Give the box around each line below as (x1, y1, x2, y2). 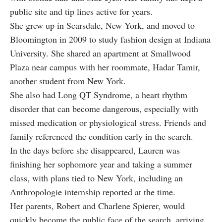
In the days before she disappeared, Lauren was (10, 144, 180, 157)
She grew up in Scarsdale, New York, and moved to (10, 19, 195, 32)
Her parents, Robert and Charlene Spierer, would (10, 200, 185, 212)
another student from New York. (10, 75, 126, 87)
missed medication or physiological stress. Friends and (10, 116, 206, 129)
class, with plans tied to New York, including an (10, 172, 183, 184)
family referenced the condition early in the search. (10, 130, 193, 143)
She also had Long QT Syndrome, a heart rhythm (10, 89, 187, 101)
